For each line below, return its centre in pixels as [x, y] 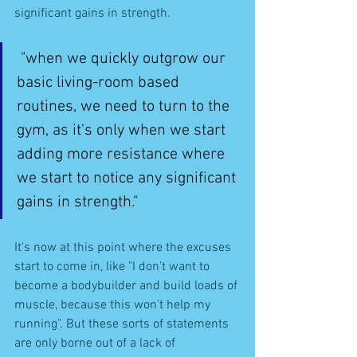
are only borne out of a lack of [96, 343]
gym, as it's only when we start [123, 130]
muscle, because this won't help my [114, 305]
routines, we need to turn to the [125, 106]
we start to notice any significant [128, 178]
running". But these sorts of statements [123, 324]
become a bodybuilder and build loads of [127, 286]
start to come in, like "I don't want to [114, 267]
